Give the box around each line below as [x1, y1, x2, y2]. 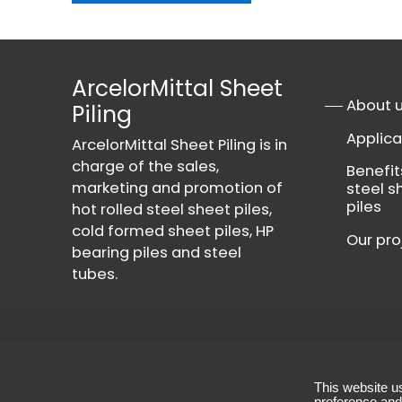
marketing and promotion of [72, 178, 283, 199]
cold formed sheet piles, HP [72, 221, 274, 242]
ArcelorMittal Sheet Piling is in [72, 135, 287, 156]
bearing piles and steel [72, 242, 241, 264]
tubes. [72, 264, 118, 285]
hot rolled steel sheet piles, [72, 199, 272, 221]
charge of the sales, [72, 156, 219, 178]
